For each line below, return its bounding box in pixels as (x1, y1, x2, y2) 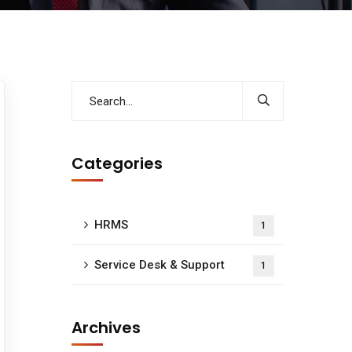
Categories (71, 152, 163, 174)
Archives (71, 317, 141, 339)
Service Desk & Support (94, 258, 225, 272)
